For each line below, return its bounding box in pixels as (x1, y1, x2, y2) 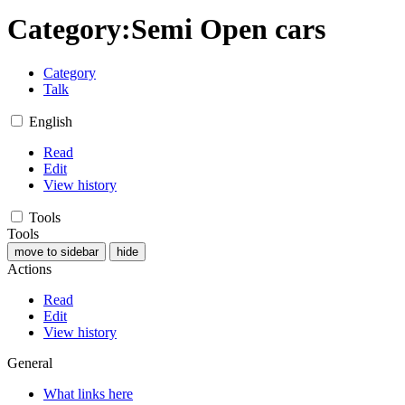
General (7, 355, 52, 372)
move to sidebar (14, 245, 99, 259)
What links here (43, 386, 133, 402)
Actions (7, 261, 52, 278)
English (29, 114, 72, 130)
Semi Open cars (131, 13, 325, 45)
